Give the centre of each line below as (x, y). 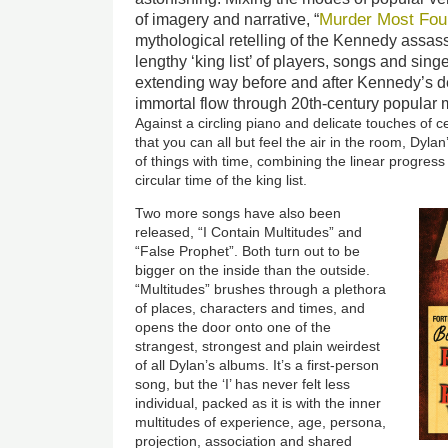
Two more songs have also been (238, 212)
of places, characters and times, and (250, 307)
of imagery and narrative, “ (227, 19)
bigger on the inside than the (228, 269)
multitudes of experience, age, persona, (261, 421)
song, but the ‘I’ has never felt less (243, 383)
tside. (353, 269)
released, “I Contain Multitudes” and (249, 231)
